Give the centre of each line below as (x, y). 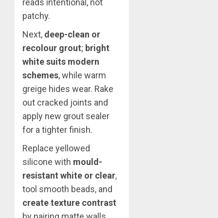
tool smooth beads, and (67, 189)
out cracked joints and (65, 102)
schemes (40, 75)
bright (97, 48)
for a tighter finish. (57, 129)
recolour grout (52, 48)
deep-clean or (72, 34)
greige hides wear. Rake (68, 89)
